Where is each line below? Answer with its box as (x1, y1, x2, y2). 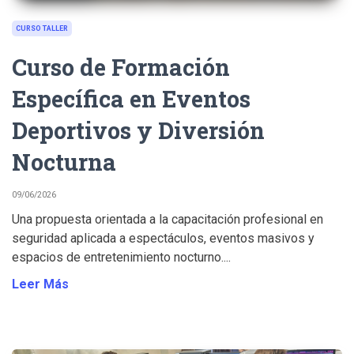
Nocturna (12, 145, 116, 177)
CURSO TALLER (16, 24, 68, 32)
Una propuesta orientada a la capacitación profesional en (12, 211, 323, 227)
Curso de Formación (12, 51, 230, 82)
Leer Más (12, 276, 69, 292)
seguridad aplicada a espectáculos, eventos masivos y (12, 230, 314, 246)
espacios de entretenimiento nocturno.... (12, 249, 231, 265)
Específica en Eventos (12, 82, 250, 114)
